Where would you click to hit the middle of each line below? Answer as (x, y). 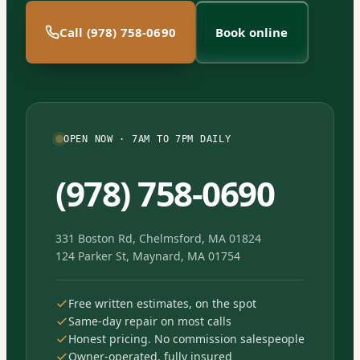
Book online (252, 32)
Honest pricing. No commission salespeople (186, 338)
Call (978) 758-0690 (118, 32)
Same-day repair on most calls (150, 321)
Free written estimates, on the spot (162, 303)
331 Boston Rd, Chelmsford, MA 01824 (158, 238)
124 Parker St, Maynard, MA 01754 (148, 256)
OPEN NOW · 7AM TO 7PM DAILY (147, 139)
